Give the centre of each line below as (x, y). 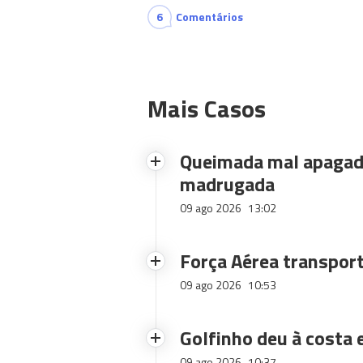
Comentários (209, 17)
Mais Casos (207, 109)
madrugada (227, 184)
